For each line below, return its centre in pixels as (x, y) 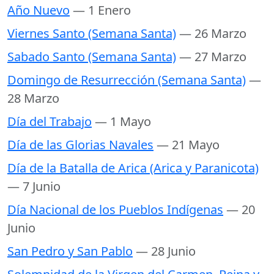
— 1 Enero (102, 10)
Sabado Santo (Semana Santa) (92, 57)
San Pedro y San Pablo (70, 251)
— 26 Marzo (213, 34)
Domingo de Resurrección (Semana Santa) (127, 80)
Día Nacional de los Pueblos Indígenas (115, 210)
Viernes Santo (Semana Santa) (92, 34)
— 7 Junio (34, 187)
